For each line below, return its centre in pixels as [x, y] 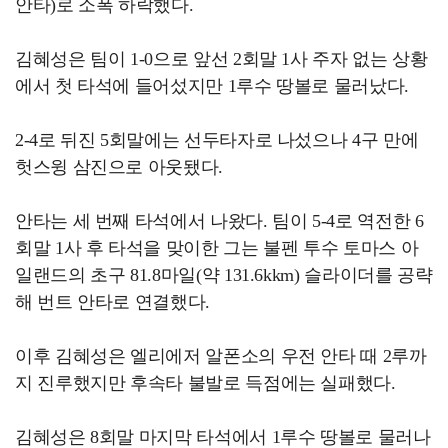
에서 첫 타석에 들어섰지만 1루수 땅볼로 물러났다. [212, 86]
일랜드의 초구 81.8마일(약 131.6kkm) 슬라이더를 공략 [224, 275]
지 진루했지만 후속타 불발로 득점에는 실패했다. [205, 383]
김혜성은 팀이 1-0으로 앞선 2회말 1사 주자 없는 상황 [221, 59]
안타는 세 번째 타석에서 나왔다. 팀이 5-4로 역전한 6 [219, 221]
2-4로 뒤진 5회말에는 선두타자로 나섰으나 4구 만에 [217, 140]
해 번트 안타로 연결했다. [112, 302]
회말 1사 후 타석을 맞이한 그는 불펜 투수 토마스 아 [217, 248]
